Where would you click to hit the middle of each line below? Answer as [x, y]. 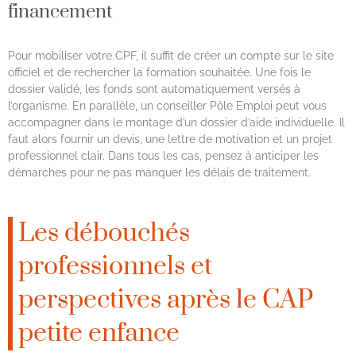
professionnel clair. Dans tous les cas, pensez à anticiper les [163, 156]
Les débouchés [104, 234]
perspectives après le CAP [166, 300]
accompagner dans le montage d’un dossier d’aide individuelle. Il [176, 123]
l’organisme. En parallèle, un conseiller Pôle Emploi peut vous [167, 106]
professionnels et [115, 267]
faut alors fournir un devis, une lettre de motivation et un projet [170, 139]
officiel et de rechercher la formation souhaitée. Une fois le [159, 73]
